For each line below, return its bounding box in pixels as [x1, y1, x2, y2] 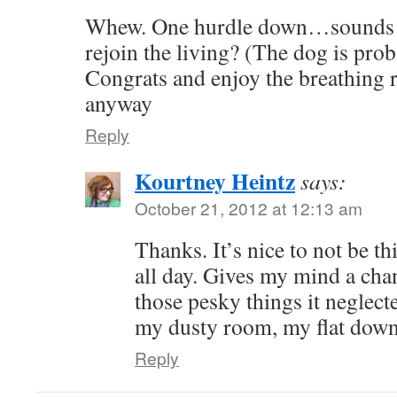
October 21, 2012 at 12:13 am [135, 196, 362, 220]
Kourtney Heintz [135, 164, 295, 198]
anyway [85, 88, 152, 118]
